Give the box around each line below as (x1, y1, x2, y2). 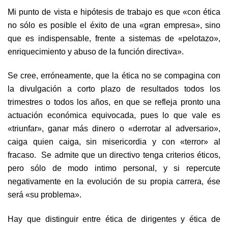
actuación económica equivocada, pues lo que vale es (8, 110, 220, 120)
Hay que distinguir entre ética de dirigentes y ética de (8, 214, 220, 223)
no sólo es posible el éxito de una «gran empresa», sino (8, 20, 220, 30)
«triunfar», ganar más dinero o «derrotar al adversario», (8, 124, 220, 133)
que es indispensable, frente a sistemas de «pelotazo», (8, 33, 220, 43)
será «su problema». (8, 190, 81, 199)
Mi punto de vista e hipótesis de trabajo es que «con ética (8, 7, 220, 16)
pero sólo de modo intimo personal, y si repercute (8, 163, 220, 173)
